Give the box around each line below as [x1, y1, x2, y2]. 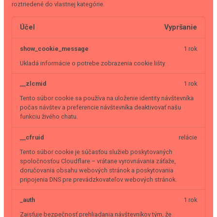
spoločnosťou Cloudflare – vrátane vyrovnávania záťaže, [20, 157, 176, 165]
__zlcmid [20, 80, 46, 88]
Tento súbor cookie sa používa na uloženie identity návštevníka [20, 94, 194, 102]
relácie [179, 133, 197, 141]
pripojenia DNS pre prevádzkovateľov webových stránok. [20, 175, 177, 183]
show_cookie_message [20, 45, 89, 52]
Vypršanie [164, 23, 197, 32]
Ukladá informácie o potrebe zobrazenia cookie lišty [20, 59, 165, 67]
